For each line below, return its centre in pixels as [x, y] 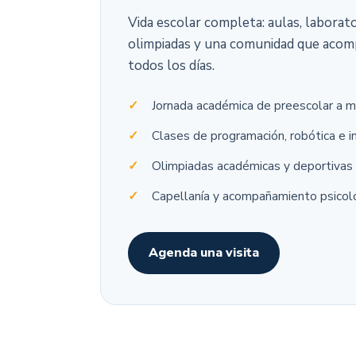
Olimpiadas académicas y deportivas [252, 166]
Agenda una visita [204, 253]
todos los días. [171, 66]
